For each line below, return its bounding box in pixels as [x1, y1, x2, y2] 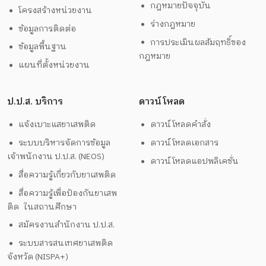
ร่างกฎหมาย [150, 17, 196, 31]
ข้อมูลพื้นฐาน [18, 40, 67, 54]
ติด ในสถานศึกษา [7, 199, 77, 214]
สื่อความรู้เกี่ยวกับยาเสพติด [18, 167, 116, 182]
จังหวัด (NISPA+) [7, 250, 68, 264]
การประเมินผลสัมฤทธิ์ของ [150, 35, 246, 49]
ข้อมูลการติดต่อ [18, 21, 77, 36]
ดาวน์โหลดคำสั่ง [150, 118, 211, 132]
